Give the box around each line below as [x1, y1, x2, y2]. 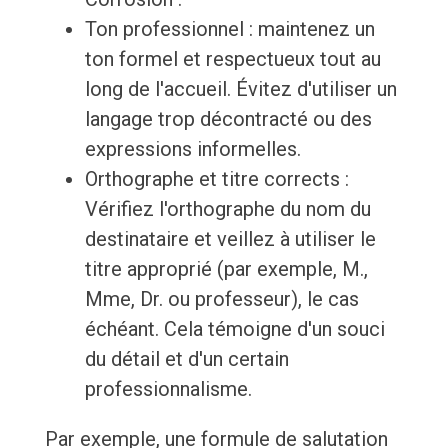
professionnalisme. [84, 377, 252, 402]
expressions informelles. [84, 137, 301, 162]
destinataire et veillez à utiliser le [84, 227, 376, 252]
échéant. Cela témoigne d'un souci [84, 317, 385, 342]
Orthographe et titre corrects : [84, 167, 349, 192]
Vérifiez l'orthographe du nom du [84, 197, 371, 222]
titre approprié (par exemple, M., [84, 257, 368, 282]
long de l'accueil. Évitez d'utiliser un [84, 77, 397, 102]
